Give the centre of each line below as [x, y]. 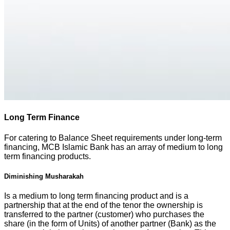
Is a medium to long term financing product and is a [96, 196]
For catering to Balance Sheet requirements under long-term [113, 138]
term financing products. [47, 156]
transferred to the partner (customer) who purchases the [104, 214]
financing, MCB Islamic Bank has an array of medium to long [113, 147]
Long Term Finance [42, 118]
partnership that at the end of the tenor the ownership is [103, 205]
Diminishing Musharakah [44, 176]
